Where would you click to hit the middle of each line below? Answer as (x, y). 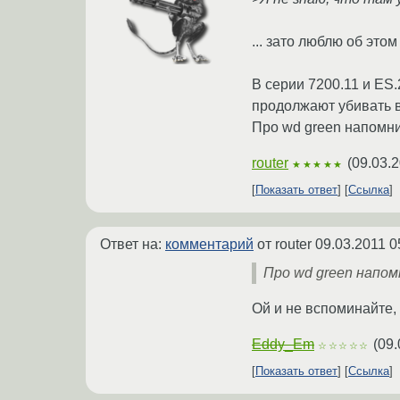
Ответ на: (133, 245)
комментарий (209, 245)
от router (284, 245)
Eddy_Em (283, 345)
